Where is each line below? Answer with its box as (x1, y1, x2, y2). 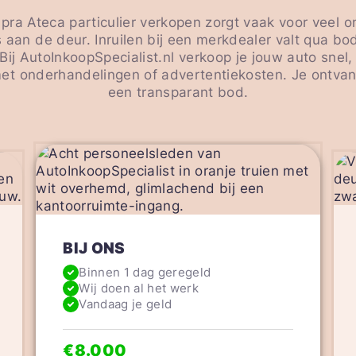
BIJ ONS (63, 238, 126, 257)
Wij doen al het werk (79, 281, 199, 296)
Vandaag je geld (79, 296, 172, 312)
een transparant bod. (107, 83, 249, 100)
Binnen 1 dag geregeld (79, 265, 211, 281)
